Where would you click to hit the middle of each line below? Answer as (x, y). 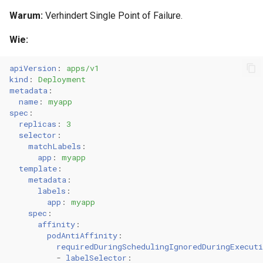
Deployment (62, 79)
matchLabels (55, 146)
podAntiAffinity (82, 235)
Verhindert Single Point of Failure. (113, 16)
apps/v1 (83, 68)
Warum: (26, 16)
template (38, 168)
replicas (38, 124)
